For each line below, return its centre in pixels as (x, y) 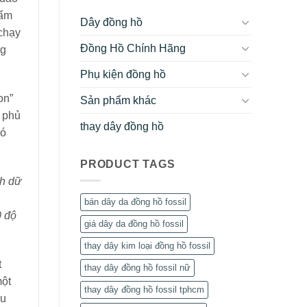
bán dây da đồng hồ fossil (135, 202)
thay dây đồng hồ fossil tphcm (144, 290)
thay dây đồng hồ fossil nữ (137, 268)
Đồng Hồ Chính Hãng (133, 48)
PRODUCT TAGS (128, 164)
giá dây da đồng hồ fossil (134, 224)
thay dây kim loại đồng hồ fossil (147, 246)
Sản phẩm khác (118, 100)
